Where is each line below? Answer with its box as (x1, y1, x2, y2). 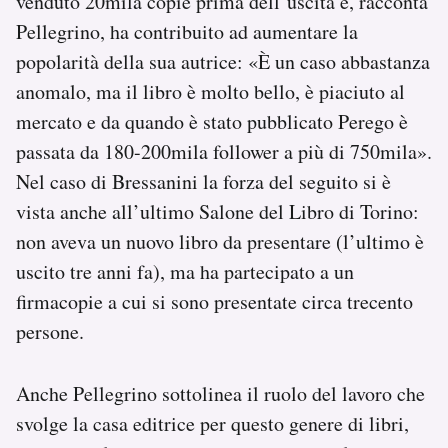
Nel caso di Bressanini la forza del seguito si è (16, 168, 391, 196)
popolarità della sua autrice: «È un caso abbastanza (16, 48, 430, 76)
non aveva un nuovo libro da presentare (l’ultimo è (16, 228, 424, 256)
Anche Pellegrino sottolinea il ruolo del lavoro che (16, 380, 425, 408)
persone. (16, 318, 84, 346)
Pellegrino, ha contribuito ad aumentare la (16, 18, 358, 46)
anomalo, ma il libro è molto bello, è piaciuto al (16, 78, 405, 106)
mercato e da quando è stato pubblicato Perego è (16, 108, 408, 136)
